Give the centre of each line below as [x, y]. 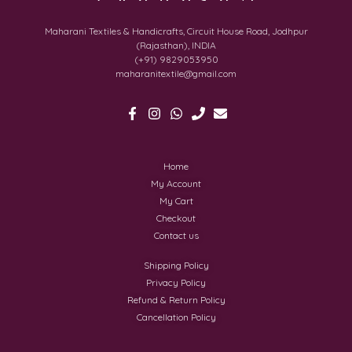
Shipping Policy [176, 265]
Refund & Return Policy [176, 299]
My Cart [176, 200]
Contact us [176, 235]
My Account [176, 183]
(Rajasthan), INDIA [176, 45]
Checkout [176, 218]
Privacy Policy [176, 282]
